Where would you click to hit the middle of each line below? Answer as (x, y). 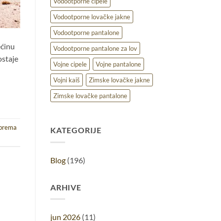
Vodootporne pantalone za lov (95, 49)
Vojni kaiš (67, 80)
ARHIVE (66, 187)
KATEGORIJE (76, 130)
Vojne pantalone (118, 64)
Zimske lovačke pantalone (90, 96)
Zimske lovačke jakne (119, 80)
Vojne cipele (70, 64)
